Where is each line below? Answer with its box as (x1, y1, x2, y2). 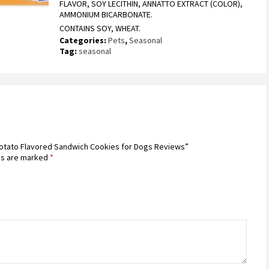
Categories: (59, 35, 109, 46)
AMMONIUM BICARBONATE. (59, 9, 153, 20)
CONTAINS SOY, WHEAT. (59, 23, 141, 34)
